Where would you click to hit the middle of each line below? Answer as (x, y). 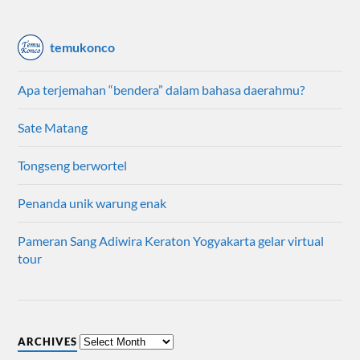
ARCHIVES (48, 341)
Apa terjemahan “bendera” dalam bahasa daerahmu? (162, 89)
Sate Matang (53, 127)
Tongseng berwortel (73, 165)
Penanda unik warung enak (92, 202)
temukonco (83, 47)
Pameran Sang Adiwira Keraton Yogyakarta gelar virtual (171, 240)
